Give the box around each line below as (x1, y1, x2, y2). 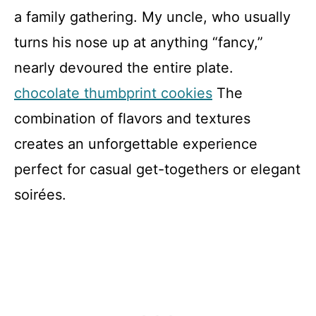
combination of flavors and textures (14, 110, 250, 127)
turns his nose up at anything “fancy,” (14, 34, 263, 51)
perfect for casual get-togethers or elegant (14, 161, 300, 178)
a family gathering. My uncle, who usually (14, 8, 291, 25)
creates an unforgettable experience (14, 135, 257, 152)
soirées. (14, 186, 66, 203)
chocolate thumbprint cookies (14, 85, 212, 102)
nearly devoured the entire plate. (14, 59, 233, 76)
